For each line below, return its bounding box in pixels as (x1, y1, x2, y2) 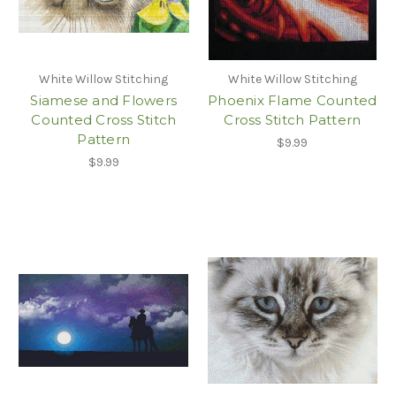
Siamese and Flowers (30, 91, 178, 109)
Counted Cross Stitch (31, 110, 177, 128)
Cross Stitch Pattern (224, 110, 362, 128)
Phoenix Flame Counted (208, 91, 377, 109)
